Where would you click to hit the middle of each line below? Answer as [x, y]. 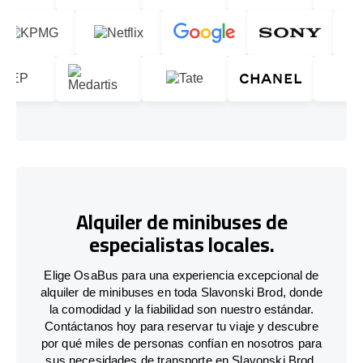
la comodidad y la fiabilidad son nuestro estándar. [181, 309]
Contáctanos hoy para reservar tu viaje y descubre [181, 326]
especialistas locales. [181, 245]
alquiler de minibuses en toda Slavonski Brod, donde [181, 292]
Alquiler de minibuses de [181, 222]
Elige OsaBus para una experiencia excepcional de [181, 275]
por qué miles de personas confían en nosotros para [181, 343]
